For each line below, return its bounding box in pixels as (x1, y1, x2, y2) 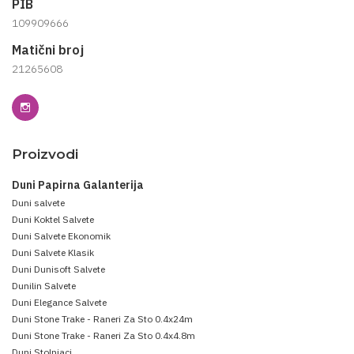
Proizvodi (12, 145, 78, 162)
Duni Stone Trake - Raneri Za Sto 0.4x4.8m (12, 329, 195, 341)
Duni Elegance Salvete (12, 296, 107, 308)
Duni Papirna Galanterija (12, 177, 144, 192)
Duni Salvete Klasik (12, 246, 94, 258)
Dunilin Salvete (12, 279, 76, 292)
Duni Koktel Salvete (12, 213, 94, 225)
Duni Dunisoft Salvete (12, 262, 105, 275)
